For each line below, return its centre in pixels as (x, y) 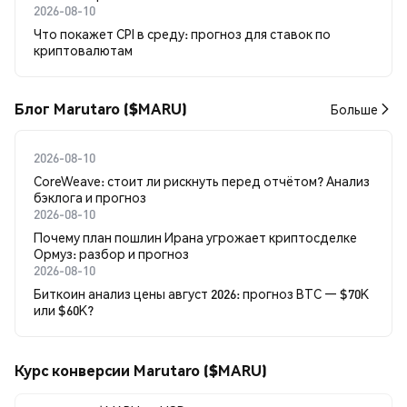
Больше (354, 109)
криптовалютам (83, 50)
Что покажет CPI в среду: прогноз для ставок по (182, 34)
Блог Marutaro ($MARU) (101, 109)
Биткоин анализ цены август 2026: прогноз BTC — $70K (201, 293)
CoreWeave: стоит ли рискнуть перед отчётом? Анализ (202, 181)
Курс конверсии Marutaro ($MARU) (141, 370)
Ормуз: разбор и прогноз (111, 253)
